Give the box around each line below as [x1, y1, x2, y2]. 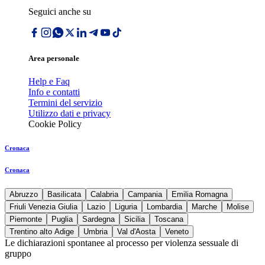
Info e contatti [28, 87, 80, 98]
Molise [227, 202, 249, 212]
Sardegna [82, 215, 115, 224]
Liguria [115, 202, 137, 212]
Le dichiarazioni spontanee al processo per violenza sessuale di [5, 238, 238, 248]
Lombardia [147, 202, 182, 212]
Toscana [154, 215, 183, 224]
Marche [192, 202, 217, 212]
